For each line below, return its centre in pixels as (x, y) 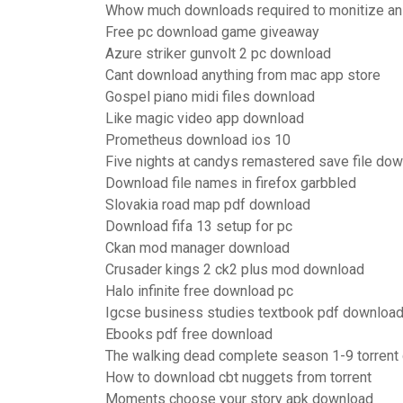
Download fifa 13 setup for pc (199, 226)
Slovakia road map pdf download (208, 205)
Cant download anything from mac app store (243, 75)
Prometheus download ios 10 (198, 140)
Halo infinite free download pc (199, 291)
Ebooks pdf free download (189, 334)
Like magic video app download (205, 118)
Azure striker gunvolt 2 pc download (218, 54)
